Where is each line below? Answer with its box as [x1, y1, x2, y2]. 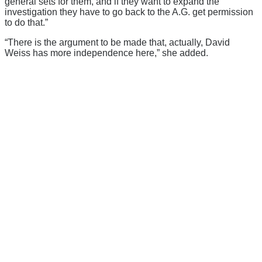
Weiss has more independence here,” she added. [5, 47, 208, 58]
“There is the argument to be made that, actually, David [5, 37, 230, 47]
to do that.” [5, 17, 48, 27]
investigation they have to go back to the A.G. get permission [5, 6, 253, 17]
